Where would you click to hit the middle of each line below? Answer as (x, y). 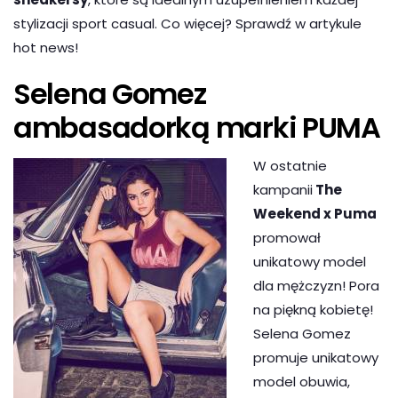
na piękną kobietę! (315, 310)
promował (287, 238)
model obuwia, (302, 382)
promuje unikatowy (316, 358)
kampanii (283, 190)
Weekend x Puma (315, 214)
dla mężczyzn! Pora (316, 286)
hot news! (46, 48)
